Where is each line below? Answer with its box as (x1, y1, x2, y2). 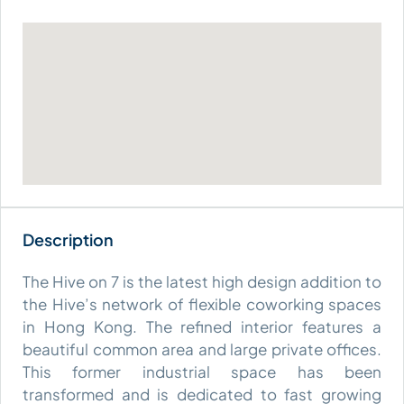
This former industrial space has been (23, 361, 381, 381)
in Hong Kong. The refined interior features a (23, 316, 381, 336)
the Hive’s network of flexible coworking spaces (23, 293, 381, 314)
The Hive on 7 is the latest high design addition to (23, 271, 381, 291)
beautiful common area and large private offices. (23, 338, 381, 359)
